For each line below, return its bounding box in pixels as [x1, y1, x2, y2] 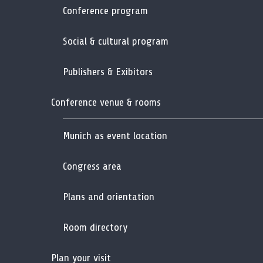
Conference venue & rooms [51, 96, 161, 108]
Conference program [63, 4, 148, 16]
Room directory [63, 221, 127, 233]
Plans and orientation [63, 190, 154, 203]
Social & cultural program [63, 35, 168, 47]
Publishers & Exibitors [63, 65, 153, 77]
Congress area [63, 160, 122, 172]
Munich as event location [63, 129, 167, 141]
